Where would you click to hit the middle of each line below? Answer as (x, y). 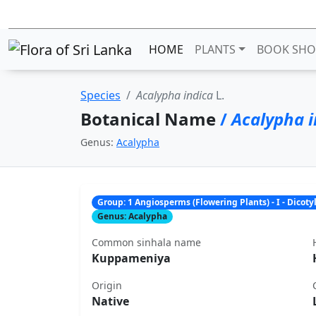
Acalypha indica (175, 95)
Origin (107, 286)
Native (110, 302)
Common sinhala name (146, 243)
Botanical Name (150, 119)
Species (101, 95)
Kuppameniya (131, 259)
